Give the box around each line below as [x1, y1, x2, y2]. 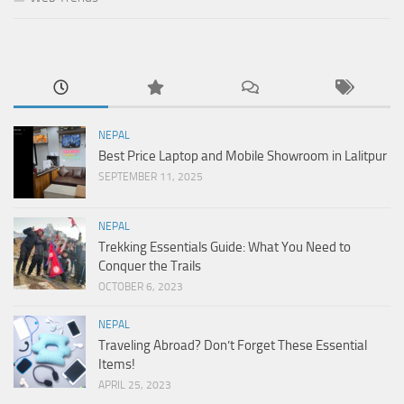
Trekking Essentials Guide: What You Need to [98, 239, 351, 256]
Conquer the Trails [98, 258, 201, 275]
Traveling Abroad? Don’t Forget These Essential [98, 337, 367, 354]
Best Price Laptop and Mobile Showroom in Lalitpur [98, 148, 387, 165]
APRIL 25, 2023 [98, 379, 171, 392]
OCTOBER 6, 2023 [98, 280, 183, 294]
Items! [98, 356, 135, 373]
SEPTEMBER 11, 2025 [98, 170, 203, 184]
